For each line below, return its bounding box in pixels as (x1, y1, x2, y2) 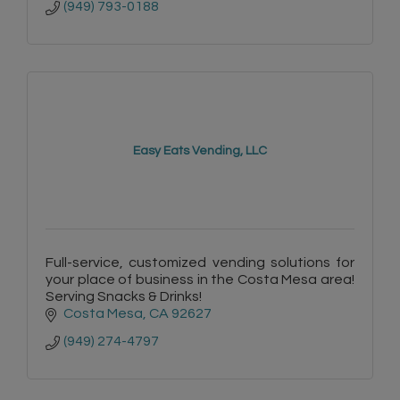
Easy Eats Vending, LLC (133, 145, 267, 158)
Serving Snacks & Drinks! (46, 289, 202, 304)
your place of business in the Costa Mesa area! (46, 272, 354, 287)
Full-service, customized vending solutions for (46, 255, 354, 271)
